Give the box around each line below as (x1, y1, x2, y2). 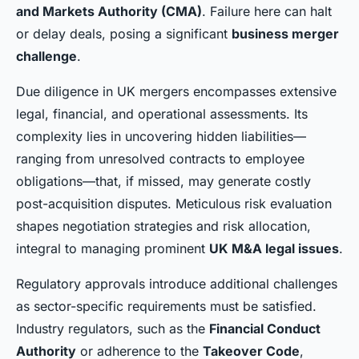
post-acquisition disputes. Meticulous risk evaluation (16, 196, 332, 212)
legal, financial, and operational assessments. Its (16, 106, 308, 123)
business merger (232, 26, 339, 42)
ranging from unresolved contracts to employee (16, 151, 305, 167)
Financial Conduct (209, 321, 321, 337)
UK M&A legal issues (209, 240, 339, 257)
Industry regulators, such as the (16, 321, 209, 337)
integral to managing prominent (16, 240, 209, 257)
